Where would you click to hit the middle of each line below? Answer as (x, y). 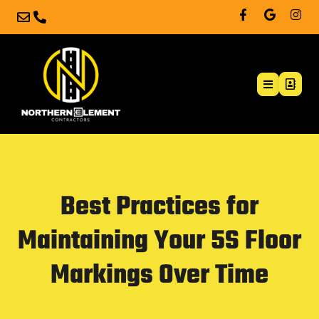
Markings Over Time (159, 276)
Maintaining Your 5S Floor (159, 242)
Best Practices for (159, 208)
